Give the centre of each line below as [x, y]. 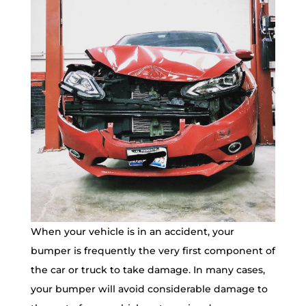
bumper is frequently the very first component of [153, 251]
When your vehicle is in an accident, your [132, 232]
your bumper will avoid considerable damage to [149, 289]
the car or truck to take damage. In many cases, [148, 270]
